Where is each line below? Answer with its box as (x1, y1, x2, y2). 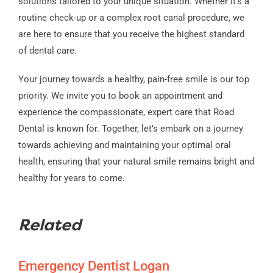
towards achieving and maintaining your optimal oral (18, 139, 231, 151)
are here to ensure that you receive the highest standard (18, 28, 244, 40)
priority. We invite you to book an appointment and (18, 90, 222, 101)
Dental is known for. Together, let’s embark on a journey (18, 122, 243, 134)
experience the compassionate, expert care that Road (18, 106, 234, 118)
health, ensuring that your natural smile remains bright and (18, 155, 254, 167)
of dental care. (18, 44, 77, 56)
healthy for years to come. (18, 172, 125, 183)
